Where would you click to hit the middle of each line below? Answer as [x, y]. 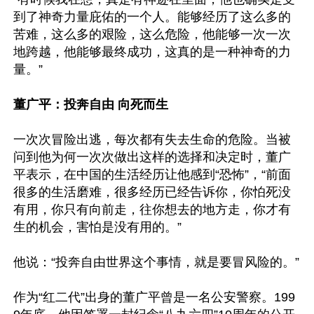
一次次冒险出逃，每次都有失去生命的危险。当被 [152, 139]
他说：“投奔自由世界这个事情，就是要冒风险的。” [156, 262]
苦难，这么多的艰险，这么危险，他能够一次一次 [152, 34]
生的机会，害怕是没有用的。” [97, 227]
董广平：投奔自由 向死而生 [91, 104]
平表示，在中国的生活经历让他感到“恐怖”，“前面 [152, 175]
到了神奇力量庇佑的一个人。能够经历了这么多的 [152, 17]
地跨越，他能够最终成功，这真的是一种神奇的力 [152, 52]
